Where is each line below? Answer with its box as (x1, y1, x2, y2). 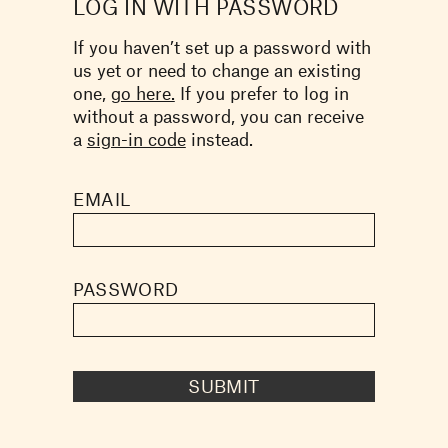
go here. (110, 81, 175, 104)
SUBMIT (188, 375, 260, 398)
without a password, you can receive (72, 104, 364, 127)
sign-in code (86, 127, 186, 150)
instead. (185, 127, 253, 150)
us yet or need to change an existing (72, 58, 361, 81)
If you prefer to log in (174, 81, 349, 104)
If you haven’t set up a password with (72, 35, 371, 58)
